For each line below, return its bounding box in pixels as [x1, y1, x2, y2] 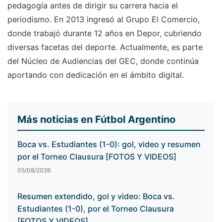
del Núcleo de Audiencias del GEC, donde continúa [7, 56, 199, 66]
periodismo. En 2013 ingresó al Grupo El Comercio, [7, 14, 200, 25]
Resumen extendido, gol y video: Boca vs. [17, 191, 175, 202]
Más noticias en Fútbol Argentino [17, 113, 175, 126]
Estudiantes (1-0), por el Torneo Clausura [17, 204, 174, 214]
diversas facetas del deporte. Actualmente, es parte [7, 42, 203, 53]
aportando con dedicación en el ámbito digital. [7, 70, 184, 80]
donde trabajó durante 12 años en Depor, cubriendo [7, 28, 202, 39]
